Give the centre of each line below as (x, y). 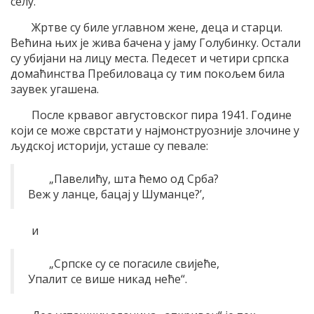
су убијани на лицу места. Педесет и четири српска (150, 58)
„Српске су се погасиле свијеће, (134, 263)
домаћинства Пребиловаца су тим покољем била (148, 73)
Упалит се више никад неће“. (108, 279)
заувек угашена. (55, 89)
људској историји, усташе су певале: (109, 145)
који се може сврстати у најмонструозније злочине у (155, 130)
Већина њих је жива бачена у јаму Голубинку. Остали (156, 42)
